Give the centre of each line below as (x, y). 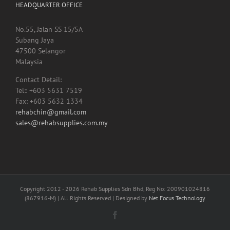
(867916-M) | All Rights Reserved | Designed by (87, 204)
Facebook (135, 221)
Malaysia (29, 68)
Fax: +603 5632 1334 (49, 108)
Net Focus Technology (177, 204)
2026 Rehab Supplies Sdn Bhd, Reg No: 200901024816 (138, 195)
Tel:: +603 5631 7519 (49, 97)
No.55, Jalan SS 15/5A (49, 36)
